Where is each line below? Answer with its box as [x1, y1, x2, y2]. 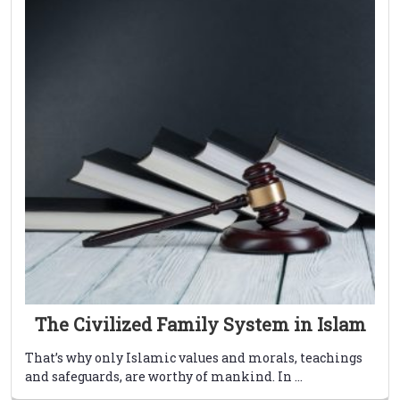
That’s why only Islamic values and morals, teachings [25, 349, 362, 367]
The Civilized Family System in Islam [34, 312, 366, 337]
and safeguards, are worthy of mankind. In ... [25, 368, 303, 386]
